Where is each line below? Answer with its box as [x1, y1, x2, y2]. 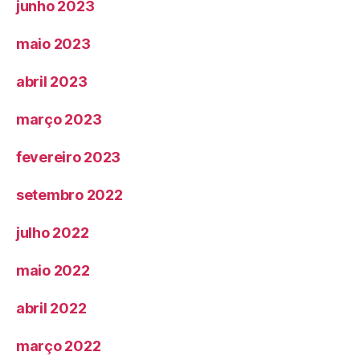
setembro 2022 [16, 186, 123, 204]
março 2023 [16, 111, 102, 129]
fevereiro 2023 [16, 149, 121, 166]
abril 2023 [16, 73, 88, 91]
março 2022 [16, 337, 101, 355]
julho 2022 [16, 224, 89, 242]
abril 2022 [16, 300, 87, 317]
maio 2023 [16, 35, 91, 53]
